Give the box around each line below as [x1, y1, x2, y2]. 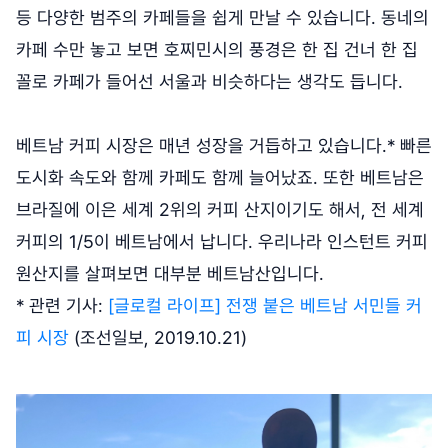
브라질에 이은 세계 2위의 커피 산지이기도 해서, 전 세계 [16, 198, 424, 220]
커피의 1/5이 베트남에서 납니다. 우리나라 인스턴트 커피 [16, 230, 428, 252]
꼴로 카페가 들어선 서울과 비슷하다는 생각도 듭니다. [16, 70, 403, 92]
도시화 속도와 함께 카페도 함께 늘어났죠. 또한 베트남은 [16, 166, 424, 188]
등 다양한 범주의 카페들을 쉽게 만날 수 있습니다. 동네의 [16, 6, 429, 28]
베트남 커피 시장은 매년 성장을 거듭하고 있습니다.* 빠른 [16, 134, 432, 156]
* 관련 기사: [16, 294, 108, 316]
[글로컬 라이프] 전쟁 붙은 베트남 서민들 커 [108, 294, 422, 316]
